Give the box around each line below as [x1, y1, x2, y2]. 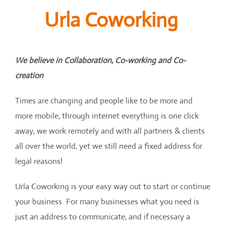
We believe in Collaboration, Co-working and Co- [15, 55, 186, 66]
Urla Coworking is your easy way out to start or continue [15, 181, 210, 192]
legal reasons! [15, 156, 63, 166]
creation [15, 70, 43, 81]
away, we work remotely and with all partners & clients [15, 126, 205, 136]
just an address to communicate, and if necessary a [15, 211, 190, 222]
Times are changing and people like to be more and [15, 95, 193, 106]
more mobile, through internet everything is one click [15, 110, 199, 121]
